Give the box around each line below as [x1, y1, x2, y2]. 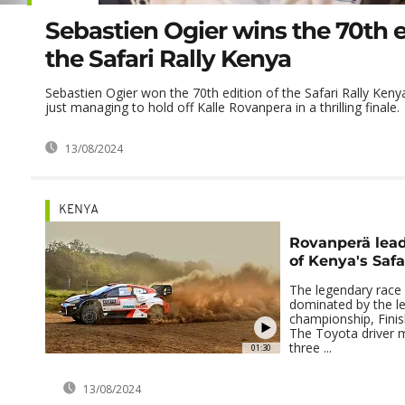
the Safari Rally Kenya [45, 44, 291, 74]
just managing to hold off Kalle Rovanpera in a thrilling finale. [45, 99, 400, 117]
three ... [288, 339, 332, 357]
